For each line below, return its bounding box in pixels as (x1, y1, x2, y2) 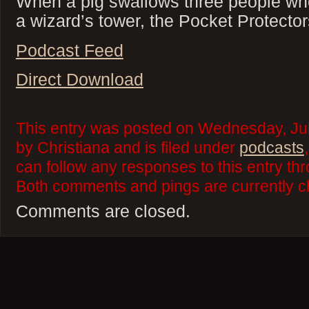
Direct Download (15, 70, 143, 90)
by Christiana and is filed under (15, 139, 239, 157)
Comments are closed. (15, 201, 190, 221)
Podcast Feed (15, 40, 123, 60)
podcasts (239, 139, 304, 157)
